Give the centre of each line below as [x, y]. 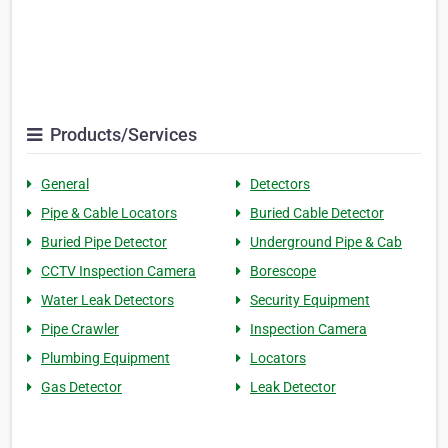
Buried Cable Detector [317, 213]
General [65, 184]
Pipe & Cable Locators [109, 213]
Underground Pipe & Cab [326, 242]
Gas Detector [81, 387]
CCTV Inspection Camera [118, 271]
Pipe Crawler [80, 329]
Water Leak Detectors [107, 300]
